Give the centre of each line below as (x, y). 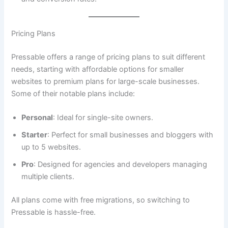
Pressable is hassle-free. (54, 212)
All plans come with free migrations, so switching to (101, 200)
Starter (35, 135)
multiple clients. (48, 176)
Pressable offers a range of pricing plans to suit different (108, 57)
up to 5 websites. (51, 147)
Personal (37, 117)
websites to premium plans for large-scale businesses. (106, 81)
